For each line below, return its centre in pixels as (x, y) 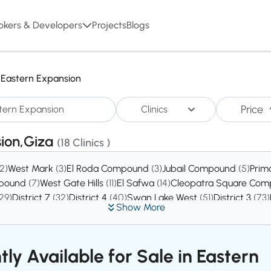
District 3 (233, 198)
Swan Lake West (163, 198)
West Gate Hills (73, 183)
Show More (140, 207)
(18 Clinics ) (83, 143)
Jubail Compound (200, 168)
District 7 (32, 198)
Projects (109, 25)
